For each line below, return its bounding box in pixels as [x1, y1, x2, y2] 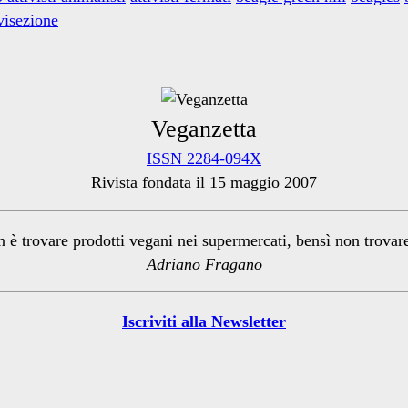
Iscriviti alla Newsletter [122, 311, 286, 331]
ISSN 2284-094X [147, 149, 261, 168]
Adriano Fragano [146, 254, 262, 273]
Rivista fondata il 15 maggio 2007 [91, 173, 317, 192]
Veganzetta [151, 116, 257, 143]
